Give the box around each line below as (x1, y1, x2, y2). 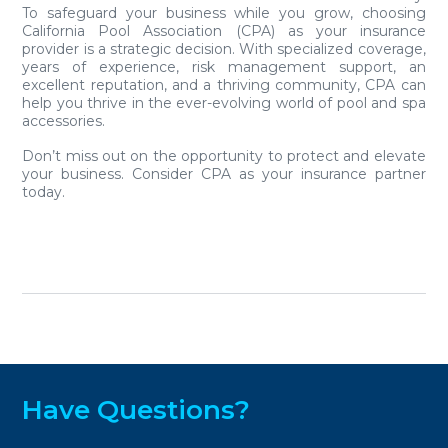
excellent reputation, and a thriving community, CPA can (22, 76, 426, 95)
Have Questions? (22, 393, 251, 426)
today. (22, 183, 66, 202)
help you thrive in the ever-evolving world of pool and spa (22, 94, 426, 113)
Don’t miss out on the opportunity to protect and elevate (22, 147, 426, 166)
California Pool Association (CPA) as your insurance (22, 22, 426, 41)
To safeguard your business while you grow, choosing (22, 4, 426, 23)
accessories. (22, 112, 106, 131)
